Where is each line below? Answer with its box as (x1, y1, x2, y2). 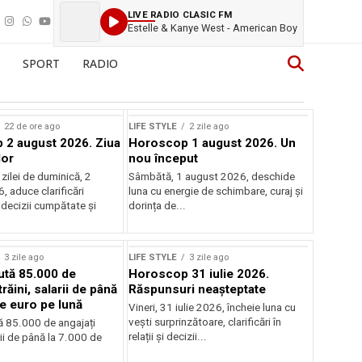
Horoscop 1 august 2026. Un (128, 136, 297, 150)
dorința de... (128, 200, 187, 212)
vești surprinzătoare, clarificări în (128, 316, 282, 328)
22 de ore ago (3, 121, 60, 132)
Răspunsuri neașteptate (128, 282, 267, 297)
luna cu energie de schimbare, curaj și (128, 185, 304, 197)
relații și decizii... (128, 330, 208, 343)
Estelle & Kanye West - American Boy (128, 21, 297, 34)
